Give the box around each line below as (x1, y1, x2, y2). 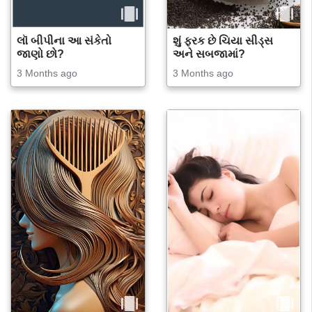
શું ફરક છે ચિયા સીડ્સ (172, 34, 273, 47)
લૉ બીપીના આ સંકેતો (17, 34, 111, 47)
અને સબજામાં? (172, 47, 245, 60)
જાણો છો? (17, 47, 64, 60)
